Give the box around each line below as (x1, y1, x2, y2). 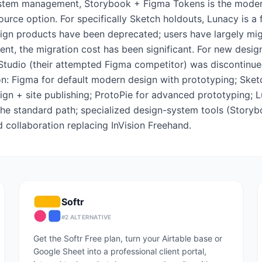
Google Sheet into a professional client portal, (33, 246, 206, 256)
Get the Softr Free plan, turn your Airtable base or (33, 233, 222, 243)
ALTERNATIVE (68, 213, 112, 220)
